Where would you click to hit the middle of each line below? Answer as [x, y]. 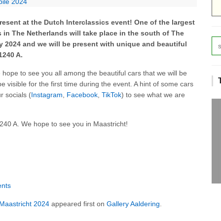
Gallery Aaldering [133, 203]
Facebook [82, 94]
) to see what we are [153, 94]
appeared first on [78, 203]
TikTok [111, 94]
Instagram [47, 94]
